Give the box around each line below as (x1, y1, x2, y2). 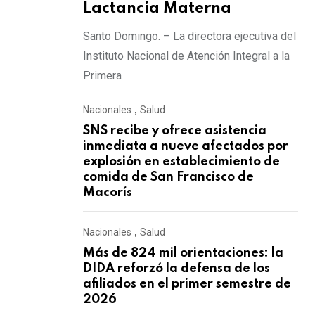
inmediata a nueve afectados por (83, 139, 288, 153)
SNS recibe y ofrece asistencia (83, 124, 266, 137)
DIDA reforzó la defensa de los (83, 262, 270, 275)
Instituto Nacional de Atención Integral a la (83, 49, 290, 63)
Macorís (83, 186, 132, 199)
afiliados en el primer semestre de (83, 277, 291, 290)
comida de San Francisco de (83, 170, 254, 184)
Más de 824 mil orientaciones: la (83, 246, 283, 259)
